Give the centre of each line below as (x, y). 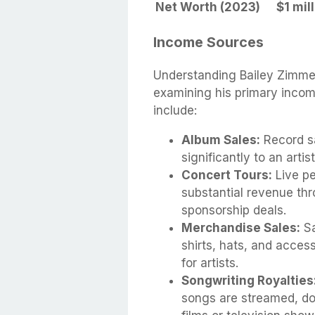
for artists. (210, 263)
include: (175, 111)
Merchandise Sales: (241, 228)
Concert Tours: (227, 175)
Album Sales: (221, 140)
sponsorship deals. (234, 211)
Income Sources (208, 43)
